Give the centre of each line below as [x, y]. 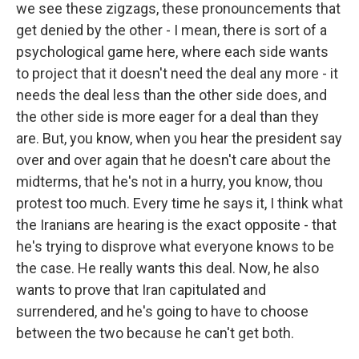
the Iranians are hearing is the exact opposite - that [176, 225]
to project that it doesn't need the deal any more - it [177, 73]
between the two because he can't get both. [155, 333]
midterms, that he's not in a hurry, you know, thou [169, 182]
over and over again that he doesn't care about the [173, 160]
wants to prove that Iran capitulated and [141, 290]
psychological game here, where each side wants [172, 52]
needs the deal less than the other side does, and [171, 95]
